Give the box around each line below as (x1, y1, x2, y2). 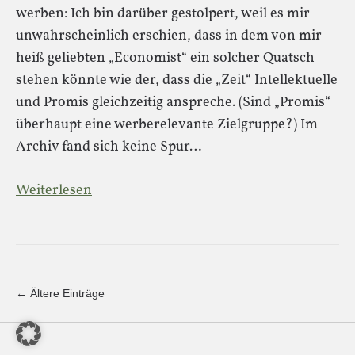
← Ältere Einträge (16, 287, 105, 300)
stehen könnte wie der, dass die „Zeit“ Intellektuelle (16, 71, 338, 90)
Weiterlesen (16, 181, 92, 200)
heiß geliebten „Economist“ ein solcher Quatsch (16, 48, 315, 68)
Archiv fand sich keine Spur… (16, 137, 201, 157)
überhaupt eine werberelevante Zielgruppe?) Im (16, 115, 318, 135)
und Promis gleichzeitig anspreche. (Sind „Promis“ (16, 93, 330, 113)
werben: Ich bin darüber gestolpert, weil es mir (16, 4, 310, 24)
